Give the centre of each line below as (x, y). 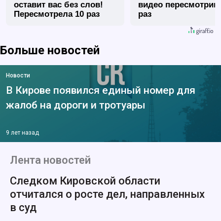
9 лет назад (22, 133)
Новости (18, 76)
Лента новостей (50, 160)
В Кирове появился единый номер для (101, 91)
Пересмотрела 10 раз (57, 14)
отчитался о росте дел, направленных (107, 194)
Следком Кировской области (85, 181)
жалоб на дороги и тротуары (76, 105)
